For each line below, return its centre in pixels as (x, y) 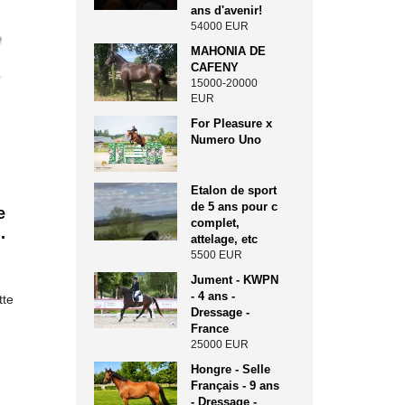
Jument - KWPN (235, 280)
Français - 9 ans (235, 386)
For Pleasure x (232, 124)
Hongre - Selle (231, 370)
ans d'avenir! (227, 11)
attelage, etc (225, 240)
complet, (216, 223)
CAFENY (215, 68)
